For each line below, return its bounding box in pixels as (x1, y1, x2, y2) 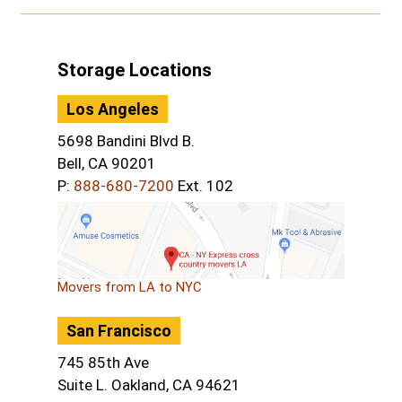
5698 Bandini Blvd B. (57, 132, 195, 151)
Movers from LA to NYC (57, 279, 202, 296)
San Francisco (66, 321, 171, 341)
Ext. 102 (173, 177, 233, 196)
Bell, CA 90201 (57, 154, 156, 173)
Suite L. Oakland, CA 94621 (57, 376, 240, 395)
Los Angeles (66, 100, 159, 119)
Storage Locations (57, 59, 212, 82)
